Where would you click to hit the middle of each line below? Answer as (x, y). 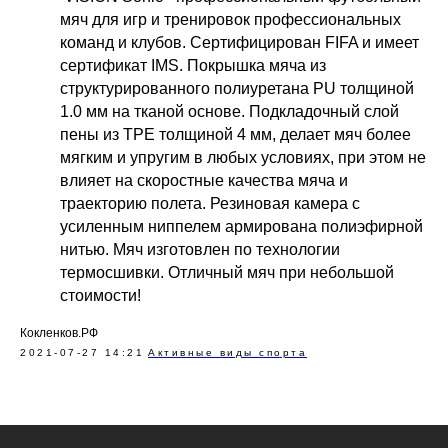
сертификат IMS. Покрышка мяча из (193, 65)
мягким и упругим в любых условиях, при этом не (243, 157)
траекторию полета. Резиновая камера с (210, 203)
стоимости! (100, 295)
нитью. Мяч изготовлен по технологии (200, 249)
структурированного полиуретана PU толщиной (237, 88)
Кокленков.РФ (59, 332)
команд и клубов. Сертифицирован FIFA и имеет (239, 42)
